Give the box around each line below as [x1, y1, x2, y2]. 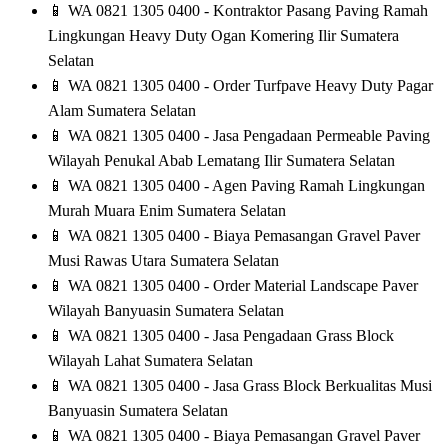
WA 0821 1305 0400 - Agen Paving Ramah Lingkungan [64, 177, 425, 195]
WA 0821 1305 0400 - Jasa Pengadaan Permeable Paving [64, 127, 430, 145]
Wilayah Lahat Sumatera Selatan [48, 352, 253, 370]
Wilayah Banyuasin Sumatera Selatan [48, 302, 284, 320]
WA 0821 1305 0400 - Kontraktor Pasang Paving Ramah [64, 2, 428, 20]
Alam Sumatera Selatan [48, 102, 196, 120]
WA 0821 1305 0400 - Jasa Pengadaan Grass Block [64, 327, 394, 345]
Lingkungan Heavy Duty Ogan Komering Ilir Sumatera [48, 27, 399, 45]
